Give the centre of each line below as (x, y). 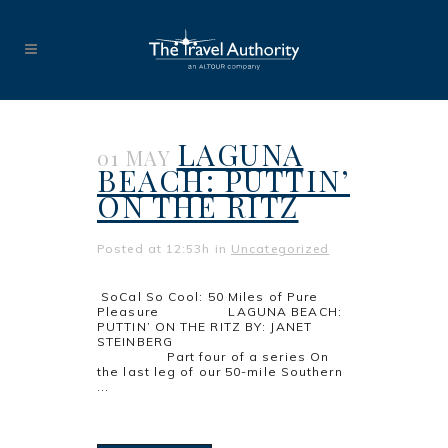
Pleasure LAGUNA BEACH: (219, 311)
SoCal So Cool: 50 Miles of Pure (208, 296)
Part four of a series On (213, 356)
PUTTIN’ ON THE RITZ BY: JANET (204, 326)
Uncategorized (280, 248)
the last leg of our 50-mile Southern (220, 371)
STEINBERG (219, 341)
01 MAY (133, 157)
